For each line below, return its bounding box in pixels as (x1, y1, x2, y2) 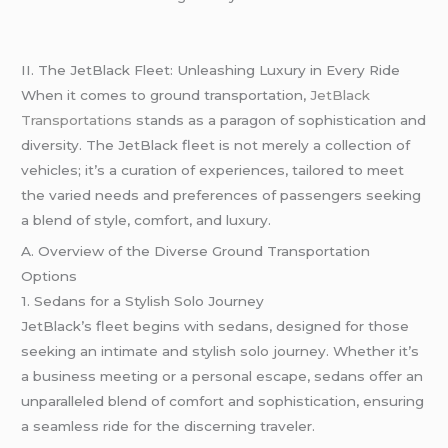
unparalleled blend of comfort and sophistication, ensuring (21, 393, 425, 410)
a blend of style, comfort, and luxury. (21, 211, 272, 228)
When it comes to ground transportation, (21, 86, 311, 103)
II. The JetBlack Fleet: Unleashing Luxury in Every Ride (21, 61, 401, 78)
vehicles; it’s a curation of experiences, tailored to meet (21, 161, 405, 178)
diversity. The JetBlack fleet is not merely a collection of (21, 136, 411, 153)
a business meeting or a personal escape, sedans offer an (21, 368, 424, 385)
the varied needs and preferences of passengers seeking (21, 186, 422, 203)
